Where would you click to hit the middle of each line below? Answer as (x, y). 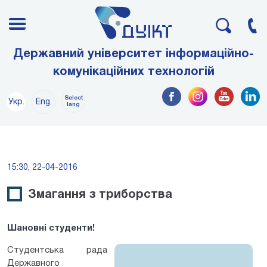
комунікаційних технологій (133, 72)
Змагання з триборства (100, 195)
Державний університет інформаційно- (133, 54)
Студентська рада (57, 250)
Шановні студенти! (51, 228)
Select (73, 98)
